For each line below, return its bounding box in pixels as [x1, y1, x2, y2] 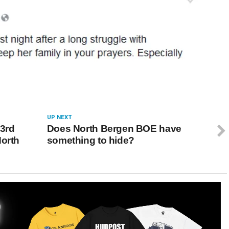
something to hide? [47, 135, 134, 146]
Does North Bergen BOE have [47, 123, 181, 134]
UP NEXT [47, 114, 72, 121]
